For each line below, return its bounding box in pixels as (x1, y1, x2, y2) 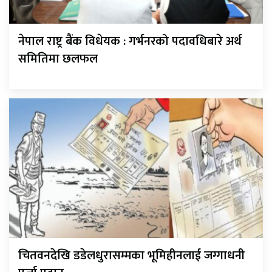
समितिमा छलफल (18, 49, 98, 70)
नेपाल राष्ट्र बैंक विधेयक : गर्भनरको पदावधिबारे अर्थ (18, 31, 242, 52)
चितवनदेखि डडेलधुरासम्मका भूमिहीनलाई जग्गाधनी (18, 245, 245, 267)
